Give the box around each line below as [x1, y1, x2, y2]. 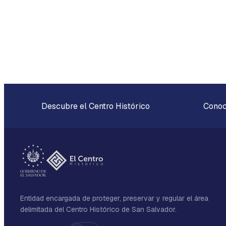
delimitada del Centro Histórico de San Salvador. [20, 205, 177, 214]
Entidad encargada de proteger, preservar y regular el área [20, 194, 208, 203]
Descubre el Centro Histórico [39, 101, 150, 111]
